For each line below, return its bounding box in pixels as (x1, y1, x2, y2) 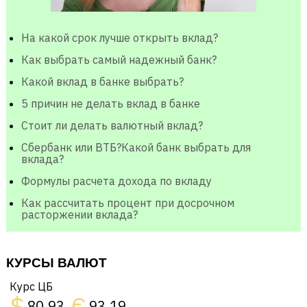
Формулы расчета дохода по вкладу (21, 174, 212, 188)
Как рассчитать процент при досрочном (21, 196, 234, 210)
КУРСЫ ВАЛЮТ (5, 256, 107, 271)
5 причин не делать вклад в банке (21, 97, 200, 111)
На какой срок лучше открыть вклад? (21, 31, 218, 45)
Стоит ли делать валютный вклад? (21, 119, 203, 133)
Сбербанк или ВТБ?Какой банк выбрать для (21, 140, 251, 155)
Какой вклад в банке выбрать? (21, 75, 184, 89)
